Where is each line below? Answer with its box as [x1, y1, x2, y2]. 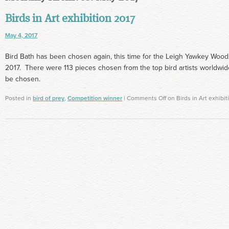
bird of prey [33, 95, 64, 102]
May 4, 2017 [5, 32, 37, 39]
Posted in [5, 95, 33, 102]
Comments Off [127, 95, 166, 102]
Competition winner [67, 95, 122, 102]
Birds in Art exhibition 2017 [5, 13, 135, 25]
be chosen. [5, 75, 44, 83]
